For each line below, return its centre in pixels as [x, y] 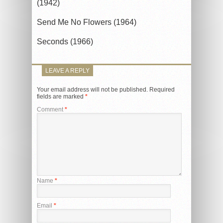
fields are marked [61, 97]
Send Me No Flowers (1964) [87, 22]
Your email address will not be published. [92, 90]
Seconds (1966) [65, 42]
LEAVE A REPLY [67, 71]
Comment [51, 110]
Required [162, 90]
